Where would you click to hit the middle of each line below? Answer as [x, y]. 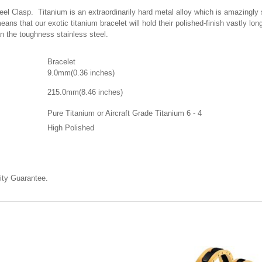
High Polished [71, 128]
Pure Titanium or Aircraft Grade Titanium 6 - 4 [125, 113]
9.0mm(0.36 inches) [81, 73]
